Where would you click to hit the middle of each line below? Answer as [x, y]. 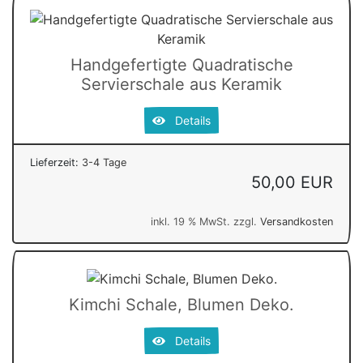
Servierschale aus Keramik [181, 84]
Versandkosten [297, 221]
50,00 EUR [292, 182]
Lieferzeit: [56, 162]
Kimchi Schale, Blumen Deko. [181, 305]
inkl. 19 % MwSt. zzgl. [205, 221]
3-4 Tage [104, 162]
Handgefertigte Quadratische [181, 64]
